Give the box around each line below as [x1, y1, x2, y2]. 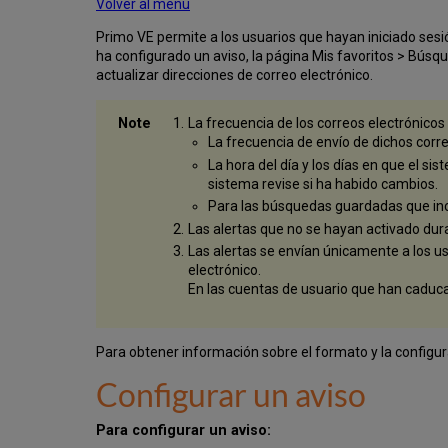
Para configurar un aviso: [96, 421, 271, 439]
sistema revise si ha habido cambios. [208, 175, 439, 192]
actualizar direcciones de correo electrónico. [96, 67, 373, 84]
